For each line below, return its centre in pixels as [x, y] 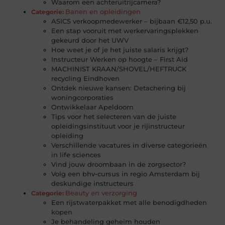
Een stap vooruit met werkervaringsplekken [125, 31]
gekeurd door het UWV [90, 40]
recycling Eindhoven [86, 79]
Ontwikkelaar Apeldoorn [93, 107]
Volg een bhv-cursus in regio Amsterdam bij [126, 174]
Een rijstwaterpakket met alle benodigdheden [129, 203]
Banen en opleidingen [103, 12]
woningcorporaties [83, 98]
